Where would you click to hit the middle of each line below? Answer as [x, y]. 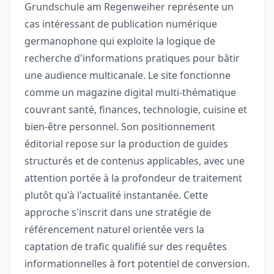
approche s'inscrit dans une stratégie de [118, 213]
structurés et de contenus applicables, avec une [135, 161]
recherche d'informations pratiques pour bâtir [132, 58]
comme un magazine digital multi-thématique [130, 93]
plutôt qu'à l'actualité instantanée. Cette [116, 195]
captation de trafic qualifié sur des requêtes [126, 247]
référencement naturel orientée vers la [114, 230]
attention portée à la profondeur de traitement [133, 178]
